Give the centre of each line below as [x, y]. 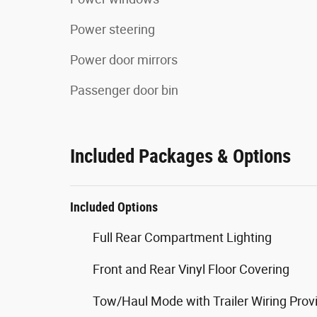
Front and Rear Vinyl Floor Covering [191, 269]
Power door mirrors [124, 59]
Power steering [113, 29]
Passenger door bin [124, 90]
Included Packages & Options [180, 156]
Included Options [114, 207]
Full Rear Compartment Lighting [182, 237]
